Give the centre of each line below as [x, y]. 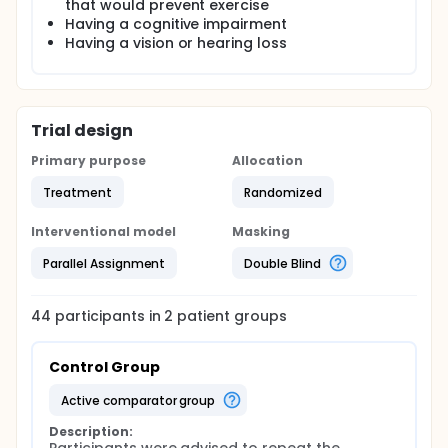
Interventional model [104, 231]
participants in [109, 316]
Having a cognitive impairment [176, 24]
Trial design [82, 130]
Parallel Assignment [104, 263]
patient [202, 316]
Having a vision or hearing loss [176, 43]
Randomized [283, 192]
